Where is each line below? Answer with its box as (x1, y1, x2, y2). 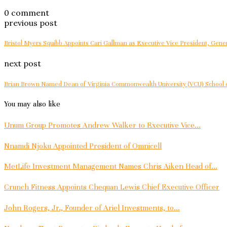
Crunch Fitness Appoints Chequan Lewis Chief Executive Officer (4, 182, 219, 192)
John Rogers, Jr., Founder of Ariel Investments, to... (4, 203, 180, 212)
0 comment (4, 8, 49, 18)
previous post (4, 18, 57, 28)
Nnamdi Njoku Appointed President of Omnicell (4, 141, 162, 150)
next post (4, 58, 41, 69)
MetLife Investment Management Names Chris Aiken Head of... (4, 162, 217, 171)
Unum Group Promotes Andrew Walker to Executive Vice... (4, 121, 201, 130)
